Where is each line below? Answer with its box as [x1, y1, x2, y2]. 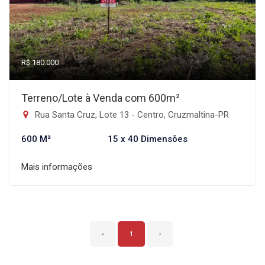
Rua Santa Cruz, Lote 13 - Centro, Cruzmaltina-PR [33, 109, 229, 120]
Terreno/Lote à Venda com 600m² [21, 92, 180, 104]
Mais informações [21, 161, 92, 172]
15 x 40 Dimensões [107, 134, 188, 144]
